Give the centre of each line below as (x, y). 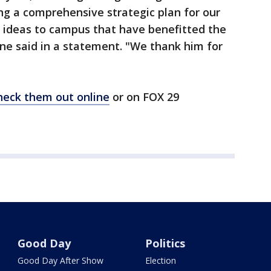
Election (160, 260)
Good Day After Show (61, 260)
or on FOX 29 (144, 97)
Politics (165, 243)
